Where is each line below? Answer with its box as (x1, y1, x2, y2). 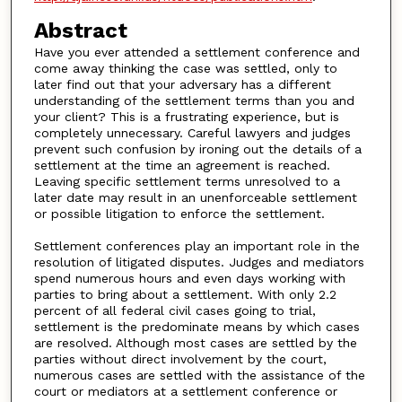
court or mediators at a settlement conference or (33, 383, 337, 398)
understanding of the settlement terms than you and (33, 92, 354, 108)
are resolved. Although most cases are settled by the (33, 335, 357, 350)
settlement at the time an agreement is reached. (33, 157, 330, 172)
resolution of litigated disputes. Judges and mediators (33, 254, 364, 269)
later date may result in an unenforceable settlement (33, 189, 357, 205)
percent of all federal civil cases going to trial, (33, 302, 316, 318)
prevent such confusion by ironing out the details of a (33, 141, 362, 156)
